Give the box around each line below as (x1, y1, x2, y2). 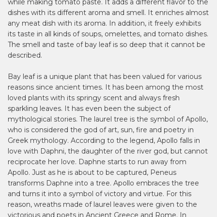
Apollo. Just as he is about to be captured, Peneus (8, 168, 176, 177)
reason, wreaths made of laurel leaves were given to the (8, 200, 197, 209)
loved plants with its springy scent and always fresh (8, 93, 180, 102)
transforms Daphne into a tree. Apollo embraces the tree (8, 179, 199, 187)
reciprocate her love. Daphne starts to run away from (8, 157, 186, 166)
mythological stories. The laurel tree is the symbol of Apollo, (8, 115, 208, 124)
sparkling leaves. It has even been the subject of (8, 104, 170, 113)
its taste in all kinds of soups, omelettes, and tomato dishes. (8, 30, 208, 38)
